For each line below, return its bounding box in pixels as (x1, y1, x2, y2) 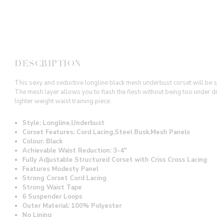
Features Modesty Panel (22, 164, 98, 173)
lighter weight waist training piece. (15, 97, 111, 106)
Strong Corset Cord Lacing (22, 173, 107, 183)
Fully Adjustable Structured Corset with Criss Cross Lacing (22, 155, 207, 164)
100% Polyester (71, 201, 122, 210)
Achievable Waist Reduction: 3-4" (22, 146, 127, 155)
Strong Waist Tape (22, 183, 82, 192)
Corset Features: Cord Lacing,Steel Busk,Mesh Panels (22, 127, 190, 137)
